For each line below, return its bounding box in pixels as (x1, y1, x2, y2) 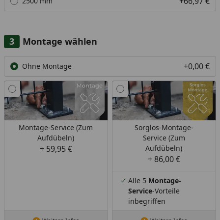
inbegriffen (128, 196, 165, 206)
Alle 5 (128, 175, 148, 185)
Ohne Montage (22, 61, 72, 71)
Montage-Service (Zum (19, 122, 93, 132)
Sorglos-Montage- (134, 122, 193, 132)
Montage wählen (23, 35, 97, 47)
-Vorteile (152, 186, 180, 195)
